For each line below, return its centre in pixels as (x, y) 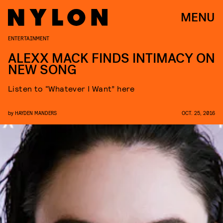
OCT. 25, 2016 (198, 113)
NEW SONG (42, 70)
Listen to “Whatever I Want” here (71, 88)
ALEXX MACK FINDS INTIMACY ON (111, 58)
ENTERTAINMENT (29, 38)
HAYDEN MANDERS (36, 113)
